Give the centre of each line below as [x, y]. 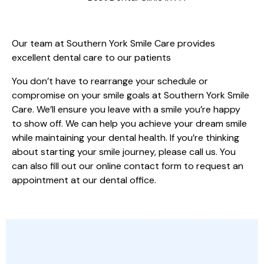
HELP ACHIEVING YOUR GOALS [112, 18]
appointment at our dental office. [84, 180]
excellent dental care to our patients [91, 58]
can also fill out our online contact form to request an [128, 166]
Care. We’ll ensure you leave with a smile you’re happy [126, 110]
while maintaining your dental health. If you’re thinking [126, 138]
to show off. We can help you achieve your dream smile [129, 124]
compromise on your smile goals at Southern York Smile [131, 95]
